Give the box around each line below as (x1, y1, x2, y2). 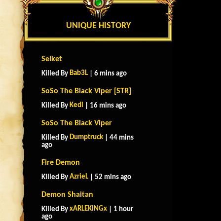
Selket (41, 55, 62, 63)
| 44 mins (103, 134, 134, 142)
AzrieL (70, 173, 88, 181)
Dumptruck (70, 134, 103, 141)
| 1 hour (107, 206, 133, 213)
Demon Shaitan (41, 191, 93, 199)
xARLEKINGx (70, 205, 107, 213)
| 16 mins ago (83, 102, 126, 110)
